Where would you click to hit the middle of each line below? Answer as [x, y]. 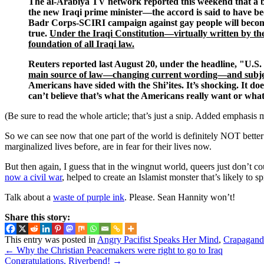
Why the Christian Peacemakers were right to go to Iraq [118, 250]
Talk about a [29, 197]
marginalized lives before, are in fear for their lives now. [108, 146]
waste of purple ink [89, 197]
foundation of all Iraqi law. [81, 44]
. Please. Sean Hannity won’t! [180, 197]
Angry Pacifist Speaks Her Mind [158, 240]
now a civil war [33, 177]
